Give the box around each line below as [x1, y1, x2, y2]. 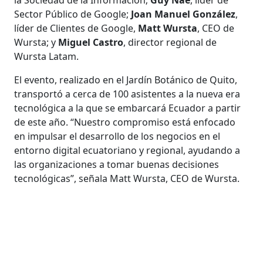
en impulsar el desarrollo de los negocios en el [14, 129, 221, 143]
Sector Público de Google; [14, 7, 131, 21]
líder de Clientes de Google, [14, 21, 139, 35]
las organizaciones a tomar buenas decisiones [14, 157, 220, 171]
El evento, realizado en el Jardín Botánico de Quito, [14, 73, 238, 86]
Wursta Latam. [14, 49, 79, 63]
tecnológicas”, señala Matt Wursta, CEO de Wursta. [14, 171, 240, 185]
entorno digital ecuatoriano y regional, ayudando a [14, 143, 241, 157]
